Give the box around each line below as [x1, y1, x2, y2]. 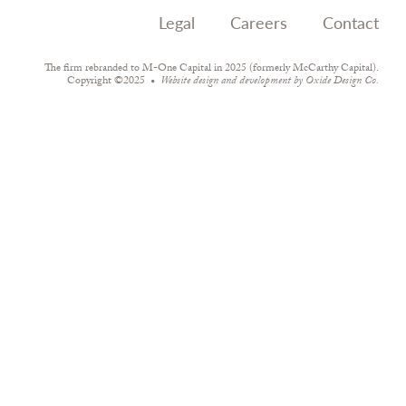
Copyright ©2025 [67, 72, 148, 92]
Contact [323, 11, 379, 34]
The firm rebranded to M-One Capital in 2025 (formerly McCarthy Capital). [44, 60, 379, 79]
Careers [230, 11, 287, 34]
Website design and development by [160, 72, 305, 92]
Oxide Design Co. [305, 72, 379, 92]
